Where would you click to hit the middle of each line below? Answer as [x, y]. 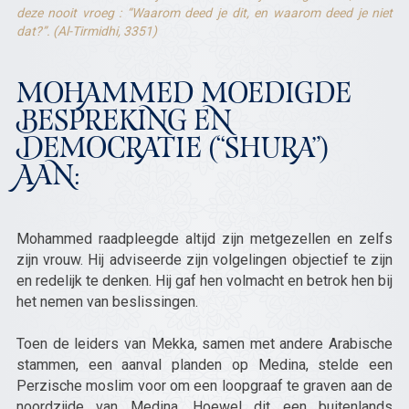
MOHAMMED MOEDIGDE [184, 96]
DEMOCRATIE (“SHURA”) [172, 151]
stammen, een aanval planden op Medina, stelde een [204, 365]
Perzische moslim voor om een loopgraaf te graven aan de [204, 386]
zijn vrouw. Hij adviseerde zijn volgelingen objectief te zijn [204, 260]
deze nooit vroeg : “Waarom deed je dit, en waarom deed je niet [204, 13]
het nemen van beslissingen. [109, 302]
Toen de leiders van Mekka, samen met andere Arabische [204, 344]
